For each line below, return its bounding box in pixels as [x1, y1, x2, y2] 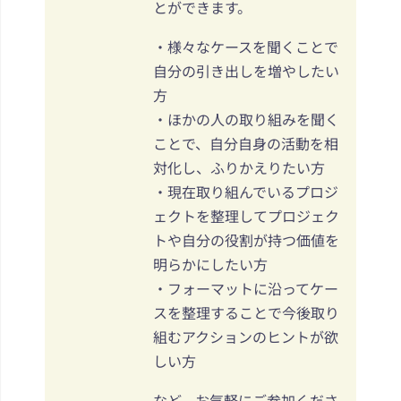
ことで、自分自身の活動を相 [153, 132, 338, 154]
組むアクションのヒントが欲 [153, 325, 338, 347]
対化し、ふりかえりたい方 [153, 156, 325, 178]
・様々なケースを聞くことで [153, 35, 338, 57]
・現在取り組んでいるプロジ [153, 180, 338, 202]
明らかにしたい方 [153, 252, 268, 275]
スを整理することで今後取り [153, 301, 339, 323]
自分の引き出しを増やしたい [153, 59, 339, 81]
